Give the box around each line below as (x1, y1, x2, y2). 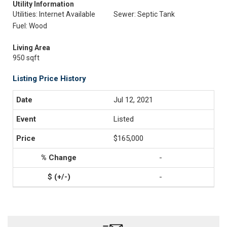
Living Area (13, 44, 50, 52)
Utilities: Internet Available (13, 10, 95, 18)
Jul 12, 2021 (113, 95, 153, 104)
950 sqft (13, 54, 40, 62)
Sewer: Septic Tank (113, 10, 175, 18)
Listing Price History (13, 74, 86, 83)
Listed (113, 115, 134, 124)
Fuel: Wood (13, 22, 47, 30)
